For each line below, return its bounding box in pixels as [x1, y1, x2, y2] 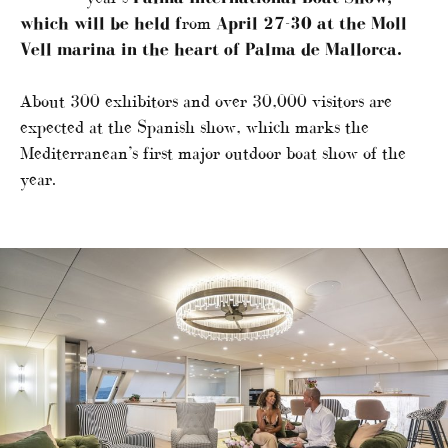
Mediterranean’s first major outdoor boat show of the [20, 142, 406, 163]
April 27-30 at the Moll [216, 12, 407, 33]
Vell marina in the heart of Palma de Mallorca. [20, 38, 402, 59]
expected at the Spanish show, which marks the [20, 116, 369, 137]
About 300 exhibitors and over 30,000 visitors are [20, 90, 392, 111]
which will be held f [20, 12, 182, 33]
